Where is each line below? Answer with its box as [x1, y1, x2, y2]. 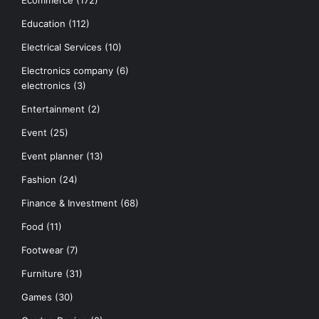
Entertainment [21, 103, 85, 115]
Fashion [21, 173, 56, 185]
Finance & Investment [21, 197, 117, 209]
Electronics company [21, 64, 113, 76]
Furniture [21, 267, 63, 279]
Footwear [21, 244, 63, 256]
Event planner [21, 150, 83, 162]
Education [21, 17, 66, 29]
